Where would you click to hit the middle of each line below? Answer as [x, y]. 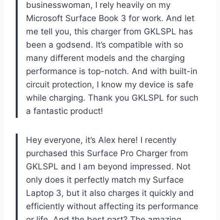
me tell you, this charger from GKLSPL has [110, 31]
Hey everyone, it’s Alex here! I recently [101, 140]
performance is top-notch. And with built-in [112, 71]
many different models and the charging [105, 58]
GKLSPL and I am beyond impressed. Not [108, 166]
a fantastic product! [65, 111]
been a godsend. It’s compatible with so [105, 44]
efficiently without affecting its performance [112, 206]
